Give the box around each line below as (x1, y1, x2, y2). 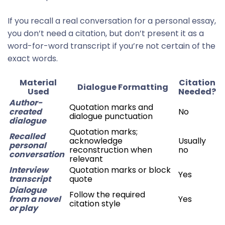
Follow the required (69, 189, 145, 200)
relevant (69, 153, 103, 165)
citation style (69, 198, 121, 209)
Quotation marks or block (69, 164, 171, 176)
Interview (9, 164, 48, 176)
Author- (9, 97, 42, 108)
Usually (178, 135, 206, 147)
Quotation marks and (69, 101, 153, 113)
